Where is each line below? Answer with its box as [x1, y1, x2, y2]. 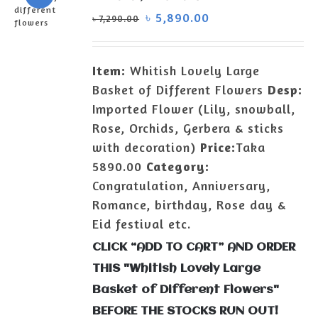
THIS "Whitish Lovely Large [92, 262, 261, 275]
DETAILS [30, 70, 65, 81]
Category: [146, 158, 210, 174]
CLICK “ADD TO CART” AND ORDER [92, 241, 296, 253]
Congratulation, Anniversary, [92, 177, 271, 193]
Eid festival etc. [92, 216, 192, 231]
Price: [200, 139, 236, 155]
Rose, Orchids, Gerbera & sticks [92, 120, 285, 136]
